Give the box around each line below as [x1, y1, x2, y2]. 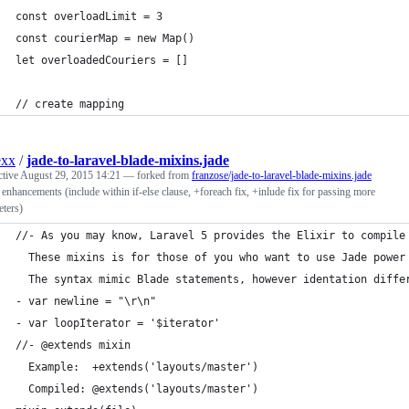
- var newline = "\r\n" [16, 295, 156, 308]
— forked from [123, 169, 192, 182]
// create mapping [16, 98, 124, 110]
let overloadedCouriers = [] [16, 54, 188, 67]
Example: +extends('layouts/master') [16, 361, 258, 373]
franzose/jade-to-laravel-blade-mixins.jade [192, 169, 372, 182]
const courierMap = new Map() [16, 32, 194, 45]
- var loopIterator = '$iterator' [16, 317, 220, 330]
